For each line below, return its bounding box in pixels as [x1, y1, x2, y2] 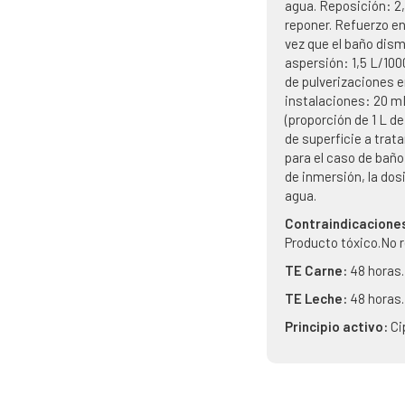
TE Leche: [285, 290, 351, 306]
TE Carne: [285, 262, 351, 278]
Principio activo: [285, 318, 391, 334]
